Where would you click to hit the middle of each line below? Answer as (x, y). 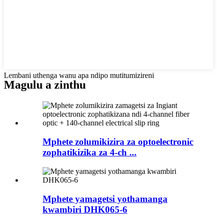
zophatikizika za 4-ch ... (90, 153)
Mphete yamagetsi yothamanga (105, 199)
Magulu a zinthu (45, 85)
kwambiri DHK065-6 (85, 209)
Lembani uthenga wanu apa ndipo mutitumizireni (79, 75)
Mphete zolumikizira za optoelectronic (118, 142)
